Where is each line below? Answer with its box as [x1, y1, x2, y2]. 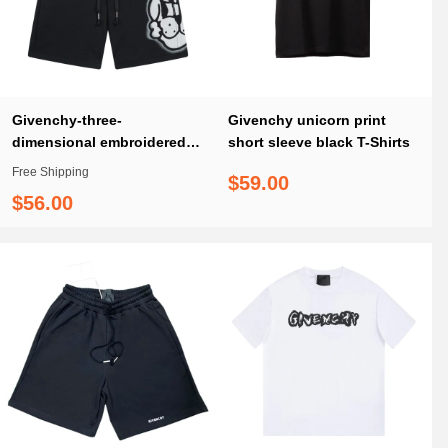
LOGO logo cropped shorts [12, 156, 198, 172]
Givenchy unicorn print [228, 112, 386, 128]
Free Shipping [12, 165, 89, 179]
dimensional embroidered [12, 134, 186, 150]
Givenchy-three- [12, 112, 122, 128]
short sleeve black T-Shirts [228, 134, 410, 150]
